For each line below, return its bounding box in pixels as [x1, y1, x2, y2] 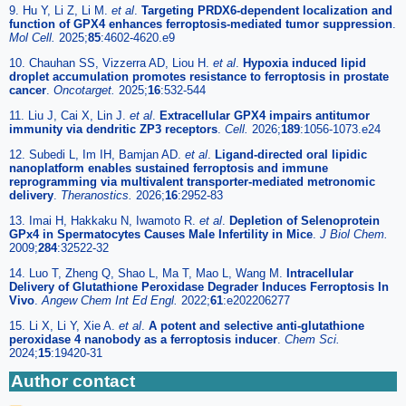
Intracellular [286, 266, 353, 281]
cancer [9, 83, 46, 98]
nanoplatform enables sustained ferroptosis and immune [9, 161, 328, 176]
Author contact [11, 372, 135, 391]
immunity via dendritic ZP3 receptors [9, 122, 217, 137]
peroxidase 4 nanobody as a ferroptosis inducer [9, 333, 277, 347]
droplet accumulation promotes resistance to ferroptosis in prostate [9, 70, 389, 84]
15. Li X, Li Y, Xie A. [9, 319, 119, 333]
